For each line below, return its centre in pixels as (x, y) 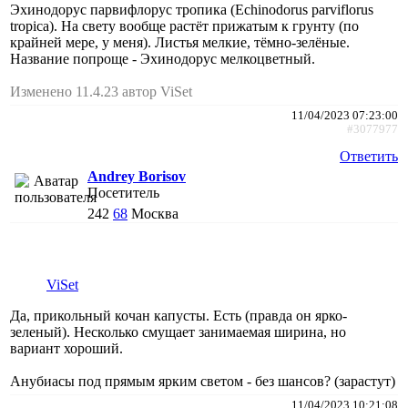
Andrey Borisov (137, 176)
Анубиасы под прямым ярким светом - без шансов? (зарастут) (203, 381)
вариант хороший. (66, 348)
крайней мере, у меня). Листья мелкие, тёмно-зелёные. (180, 42)
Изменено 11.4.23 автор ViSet (101, 91)
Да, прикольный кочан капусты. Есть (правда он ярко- (178, 315)
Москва (155, 213)
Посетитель (123, 192)
